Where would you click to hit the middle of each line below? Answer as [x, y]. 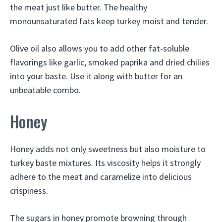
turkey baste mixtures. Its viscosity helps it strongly [105, 163]
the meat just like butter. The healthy [79, 7]
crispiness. [29, 191]
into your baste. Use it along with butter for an [96, 76]
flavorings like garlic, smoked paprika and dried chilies [110, 62]
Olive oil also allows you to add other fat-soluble [100, 48]
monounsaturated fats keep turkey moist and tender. [109, 21]
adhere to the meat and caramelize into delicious [101, 177]
